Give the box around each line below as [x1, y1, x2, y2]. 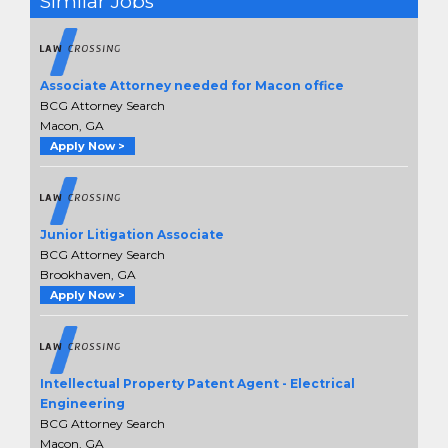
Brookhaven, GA [40, 267, 136, 283]
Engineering [40, 396, 125, 412]
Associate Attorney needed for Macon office [40, 78, 344, 94]
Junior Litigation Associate [40, 227, 224, 243]
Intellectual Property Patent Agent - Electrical [40, 376, 355, 392]
